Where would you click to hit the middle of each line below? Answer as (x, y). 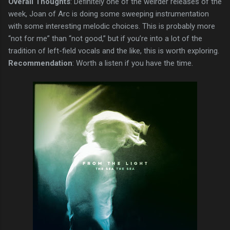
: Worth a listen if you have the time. (133, 63)
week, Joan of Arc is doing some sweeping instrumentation (109, 14)
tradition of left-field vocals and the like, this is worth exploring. (114, 51)
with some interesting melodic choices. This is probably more (112, 26)
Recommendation (40, 63)
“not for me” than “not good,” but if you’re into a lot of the (105, 38)
